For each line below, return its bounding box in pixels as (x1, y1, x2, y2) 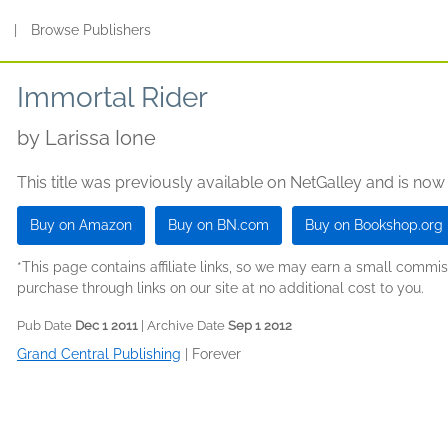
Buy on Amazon (30, 217, 132, 233)
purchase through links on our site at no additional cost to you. (17, 280, 424, 296)
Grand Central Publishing (17, 346, 181, 362)
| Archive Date (138, 318, 228, 333)
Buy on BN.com (168, 217, 269, 233)
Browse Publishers (31, 22, 152, 38)
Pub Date (17, 318, 75, 333)
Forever (192, 346, 241, 362)
